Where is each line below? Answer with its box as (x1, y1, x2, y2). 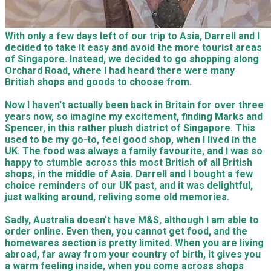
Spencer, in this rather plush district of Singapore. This (5, 122, 255, 134)
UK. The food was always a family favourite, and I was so (5, 145, 263, 157)
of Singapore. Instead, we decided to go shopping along (5, 53, 259, 65)
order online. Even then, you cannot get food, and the (5, 226, 247, 237)
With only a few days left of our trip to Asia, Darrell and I (5, 30, 260, 42)
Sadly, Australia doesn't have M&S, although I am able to (5, 214, 259, 226)
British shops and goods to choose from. (5, 76, 192, 88)
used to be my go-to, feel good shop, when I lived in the (5, 134, 257, 145)
